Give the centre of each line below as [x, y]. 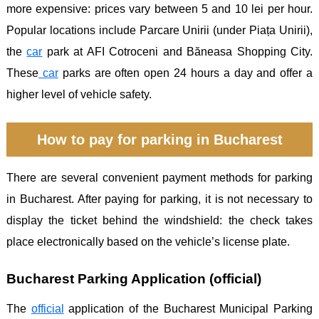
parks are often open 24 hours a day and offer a [185, 73]
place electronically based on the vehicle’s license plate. [148, 242]
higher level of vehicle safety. [79, 95]
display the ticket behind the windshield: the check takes [159, 221]
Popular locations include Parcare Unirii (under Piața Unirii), [159, 31]
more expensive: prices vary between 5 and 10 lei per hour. [159, 9]
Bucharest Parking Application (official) [134, 279]
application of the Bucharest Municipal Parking [188, 309]
